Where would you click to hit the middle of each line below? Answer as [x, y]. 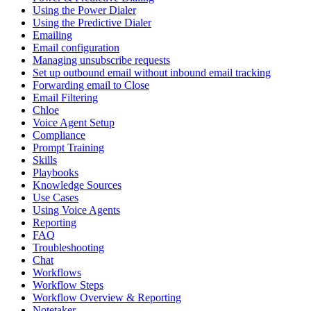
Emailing [52, 35]
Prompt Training [68, 147]
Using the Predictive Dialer [92, 22]
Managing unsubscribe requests [101, 60]
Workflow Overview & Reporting [107, 297]
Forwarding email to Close [91, 85]
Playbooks [56, 172]
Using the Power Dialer [84, 10]
